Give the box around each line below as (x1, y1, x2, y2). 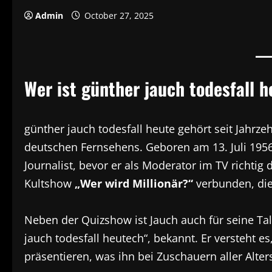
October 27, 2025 (82, 10, 156, 21)
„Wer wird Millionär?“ (75, 176, 193, 191)
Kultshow (24, 176, 75, 191)
